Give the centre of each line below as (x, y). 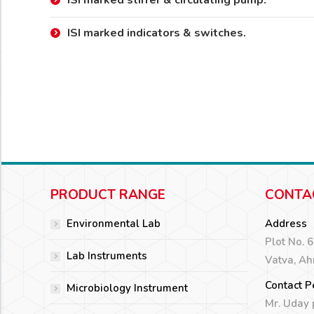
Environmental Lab (114, 224)
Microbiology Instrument (127, 288)
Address (286, 224)
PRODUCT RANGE (108, 195)
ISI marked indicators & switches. (157, 33)
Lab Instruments (107, 256)
